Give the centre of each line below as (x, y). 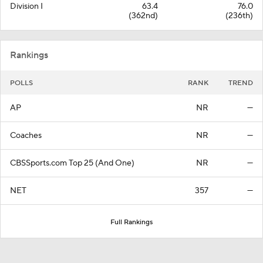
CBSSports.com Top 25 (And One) (72, 163)
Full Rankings (131, 222)
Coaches (26, 136)
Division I (26, 6)
